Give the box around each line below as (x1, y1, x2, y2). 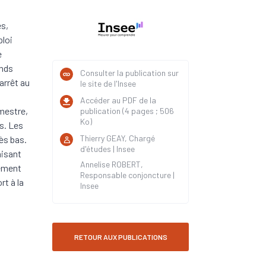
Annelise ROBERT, (80, 159, 143, 169)
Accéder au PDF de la (80, 95, 156, 105)
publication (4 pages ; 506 (80, 106, 174, 116)
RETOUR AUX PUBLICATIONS (74, 233, 167, 241)
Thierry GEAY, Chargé (80, 133, 155, 143)
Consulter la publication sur (80, 68, 179, 78)
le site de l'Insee (80, 78, 136, 88)
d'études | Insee (80, 144, 135, 154)
